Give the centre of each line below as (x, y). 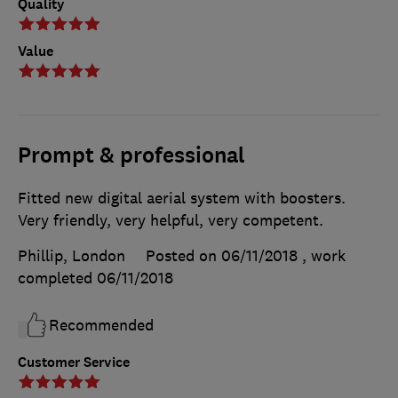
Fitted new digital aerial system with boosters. (182, 198)
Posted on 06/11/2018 (222, 255)
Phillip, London (72, 255)
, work (324, 255)
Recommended (101, 325)
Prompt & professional (131, 155)
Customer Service (74, 362)
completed (57, 278)
